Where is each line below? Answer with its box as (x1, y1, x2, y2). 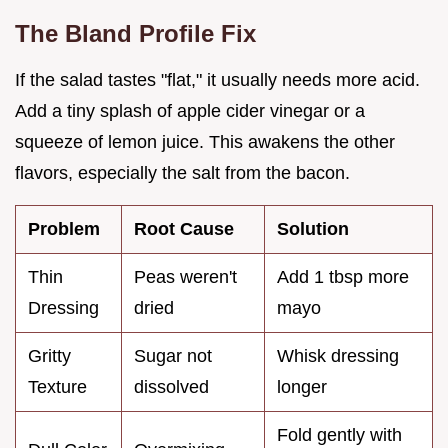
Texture (28, 376, 87, 397)
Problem (28, 218, 100, 239)
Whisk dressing (277, 345, 399, 366)
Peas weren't (134, 266, 237, 287)
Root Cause (134, 218, 234, 239)
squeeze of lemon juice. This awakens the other (15, 131, 395, 152)
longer (277, 376, 327, 397)
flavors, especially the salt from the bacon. (15, 162, 350, 183)
